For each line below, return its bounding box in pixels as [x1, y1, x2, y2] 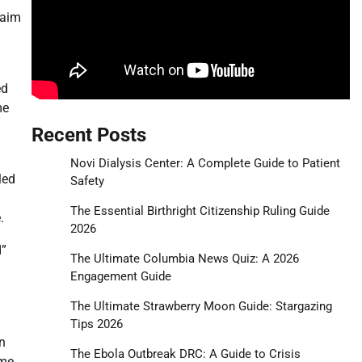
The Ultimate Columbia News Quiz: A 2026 [69, 250, 299, 266]
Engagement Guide [69, 268, 171, 284]
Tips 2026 [69, 316, 123, 331]
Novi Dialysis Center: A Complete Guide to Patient [69, 155, 340, 170]
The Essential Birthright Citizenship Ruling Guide [69, 203, 330, 218]
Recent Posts [31, 123, 146, 146]
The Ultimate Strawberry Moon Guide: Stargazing [69, 298, 332, 314]
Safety [69, 173, 104, 188]
